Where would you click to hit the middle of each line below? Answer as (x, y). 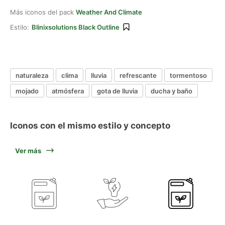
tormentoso (188, 75)
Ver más (28, 151)
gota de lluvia (117, 91)
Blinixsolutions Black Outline (76, 27)
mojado (27, 91)
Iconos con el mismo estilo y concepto (90, 126)
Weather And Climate (109, 12)
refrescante (138, 75)
